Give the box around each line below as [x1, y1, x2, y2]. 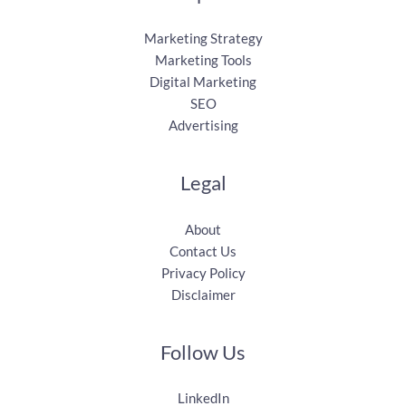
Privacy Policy [160, 264, 246, 281]
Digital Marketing [150, 73, 256, 91]
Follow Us [160, 339, 246, 364]
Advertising [168, 117, 238, 134]
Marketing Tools [154, 52, 252, 69]
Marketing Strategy [143, 30, 263, 47]
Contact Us [169, 242, 237, 259]
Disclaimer [170, 285, 236, 303]
